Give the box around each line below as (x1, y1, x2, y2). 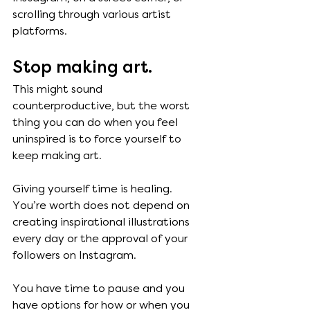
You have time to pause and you (12, 283, 188, 294)
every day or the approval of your (12, 233, 190, 244)
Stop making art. (12, 60, 156, 76)
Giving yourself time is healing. (12, 183, 175, 194)
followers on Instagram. (12, 250, 139, 261)
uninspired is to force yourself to (12, 134, 184, 145)
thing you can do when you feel (12, 117, 181, 128)
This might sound (12, 84, 105, 95)
